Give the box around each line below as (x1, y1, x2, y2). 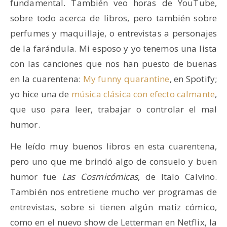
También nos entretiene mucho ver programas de (10, 186, 217, 198)
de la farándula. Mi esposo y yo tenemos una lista (10, 43, 217, 55)
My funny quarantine (83, 73, 170, 85)
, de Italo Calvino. (138, 171, 217, 183)
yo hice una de (10, 88, 71, 100)
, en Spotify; (169, 73, 217, 85)
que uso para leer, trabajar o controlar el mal (10, 103, 217, 116)
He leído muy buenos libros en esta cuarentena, (10, 140, 217, 153)
